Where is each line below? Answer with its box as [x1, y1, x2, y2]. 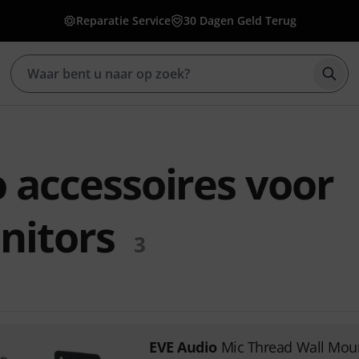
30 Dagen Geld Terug [183, 13, 296, 28]
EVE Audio [148, 337, 217, 357]
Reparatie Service [75, 13, 171, 28]
